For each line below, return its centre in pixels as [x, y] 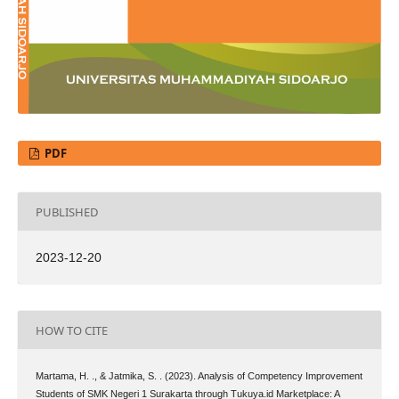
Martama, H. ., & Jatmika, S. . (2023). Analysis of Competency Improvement [199, 376]
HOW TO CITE [71, 330]
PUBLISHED [67, 212]
